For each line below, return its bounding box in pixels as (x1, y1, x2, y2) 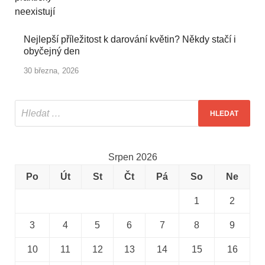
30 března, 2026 (24, 66, 79, 76)
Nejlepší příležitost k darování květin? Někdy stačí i (24, 34, 236, 45)
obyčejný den (24, 46, 80, 57)
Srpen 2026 (108, 152, 157, 163)
